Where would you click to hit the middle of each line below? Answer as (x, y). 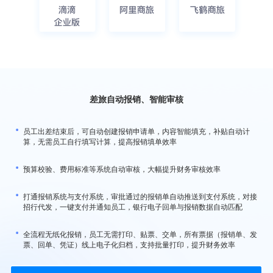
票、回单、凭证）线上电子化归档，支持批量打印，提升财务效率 (129, 244)
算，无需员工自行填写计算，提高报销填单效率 (100, 141)
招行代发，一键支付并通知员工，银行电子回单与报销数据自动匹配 (133, 206)
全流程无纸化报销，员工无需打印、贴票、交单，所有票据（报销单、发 (140, 233)
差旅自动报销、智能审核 (136, 98)
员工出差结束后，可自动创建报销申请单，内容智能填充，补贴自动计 (136, 130)
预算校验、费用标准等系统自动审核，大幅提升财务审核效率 (122, 168)
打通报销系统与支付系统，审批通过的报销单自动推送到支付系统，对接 (140, 196)
